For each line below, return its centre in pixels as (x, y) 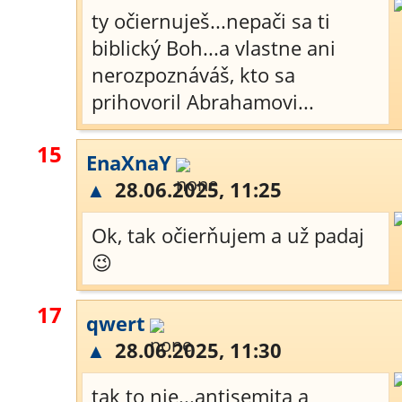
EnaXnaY (129, 162)
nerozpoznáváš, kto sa (193, 74)
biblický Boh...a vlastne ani (214, 48)
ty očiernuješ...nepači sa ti (211, 21)
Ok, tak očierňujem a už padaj (228, 235)
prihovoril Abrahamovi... (203, 101)
